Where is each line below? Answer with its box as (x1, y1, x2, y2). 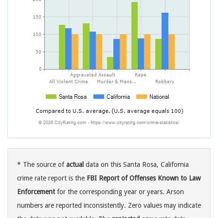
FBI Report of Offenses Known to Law (87, 174, 200, 182)
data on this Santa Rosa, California (84, 161, 189, 169)
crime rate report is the (17, 174, 87, 182)
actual (66, 161, 84, 169)
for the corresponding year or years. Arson (55, 188, 184, 196)
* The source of (17, 161, 66, 169)
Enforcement (17, 188, 55, 196)
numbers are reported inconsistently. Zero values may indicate (17, 201, 201, 210)
